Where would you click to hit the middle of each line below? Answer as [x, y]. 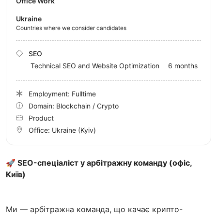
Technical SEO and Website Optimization [95, 65]
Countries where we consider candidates [71, 28]
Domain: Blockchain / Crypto [74, 106]
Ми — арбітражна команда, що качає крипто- [94, 209]
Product [41, 118]
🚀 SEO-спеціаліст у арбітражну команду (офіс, [99, 163]
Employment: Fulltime [62, 93]
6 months [183, 65]
